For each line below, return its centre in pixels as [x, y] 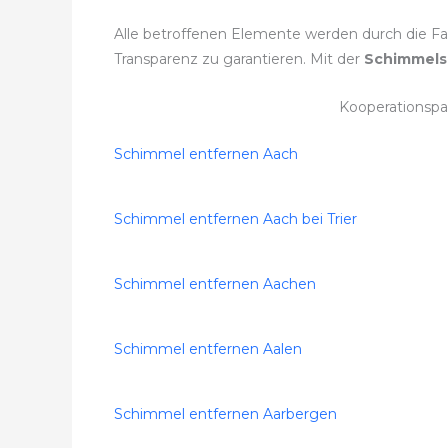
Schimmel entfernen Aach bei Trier [235, 219]
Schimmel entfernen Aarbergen [225, 414]
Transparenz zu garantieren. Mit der [239, 59]
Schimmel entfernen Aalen [208, 349]
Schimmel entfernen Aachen [215, 284]
